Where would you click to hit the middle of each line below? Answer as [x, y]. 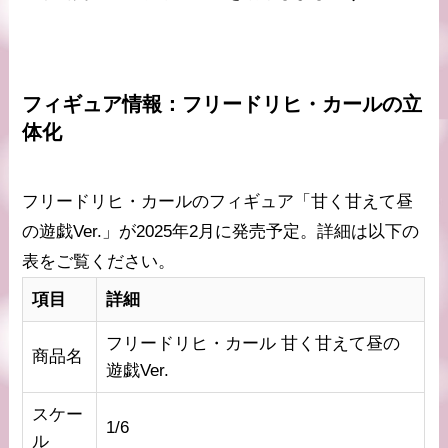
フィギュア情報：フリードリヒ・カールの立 [222, 103]
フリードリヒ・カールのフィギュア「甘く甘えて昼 [218, 201]
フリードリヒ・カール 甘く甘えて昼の [252, 343]
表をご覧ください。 [99, 261]
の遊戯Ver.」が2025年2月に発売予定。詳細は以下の [221, 231]
